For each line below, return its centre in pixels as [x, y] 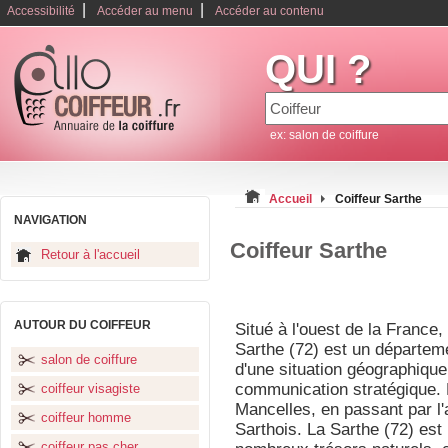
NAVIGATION [50, 220]
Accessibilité [41, 11]
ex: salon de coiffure [324, 135]
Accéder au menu [145, 11]
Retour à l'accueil [90, 254]
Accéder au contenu [269, 11]
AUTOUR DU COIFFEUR [82, 325]
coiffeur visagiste [90, 388]
